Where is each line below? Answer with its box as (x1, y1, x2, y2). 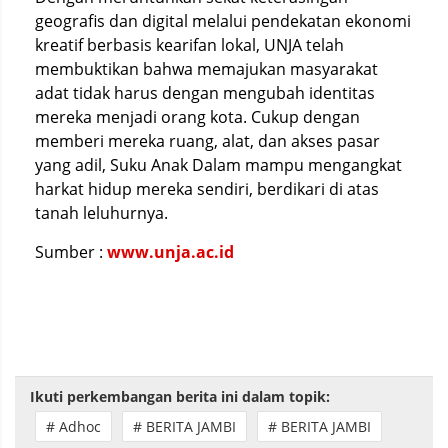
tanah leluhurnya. (35, 202, 168, 224)
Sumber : (35, 241, 107, 263)
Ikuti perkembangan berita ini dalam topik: (30, 387, 330, 406)
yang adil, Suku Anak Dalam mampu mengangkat (35, 154, 402, 176)
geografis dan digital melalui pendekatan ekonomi (35, 10, 411, 32)
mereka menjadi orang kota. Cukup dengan (35, 106, 360, 128)
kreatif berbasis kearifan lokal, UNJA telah (35, 34, 344, 56)
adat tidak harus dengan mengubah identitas (35, 82, 375, 104)
